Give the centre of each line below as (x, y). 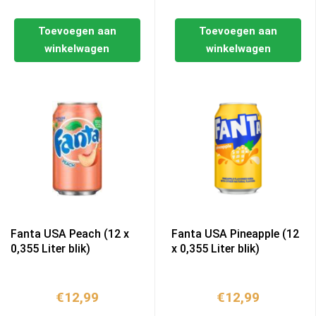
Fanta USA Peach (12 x (70, 234)
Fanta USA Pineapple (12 (236, 234)
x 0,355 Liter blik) (216, 249)
